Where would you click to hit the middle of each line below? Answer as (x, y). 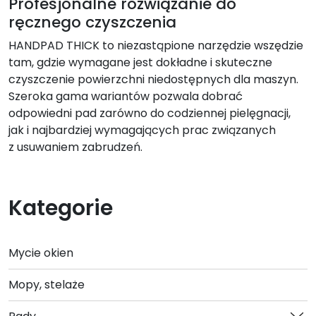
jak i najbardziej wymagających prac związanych (142, 130)
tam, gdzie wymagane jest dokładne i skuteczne (140, 62)
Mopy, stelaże (47, 284)
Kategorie (61, 208)
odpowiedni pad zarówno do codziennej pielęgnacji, (150, 113)
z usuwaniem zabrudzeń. (75, 147)
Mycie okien (41, 253)
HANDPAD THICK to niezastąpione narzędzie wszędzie (156, 45)
